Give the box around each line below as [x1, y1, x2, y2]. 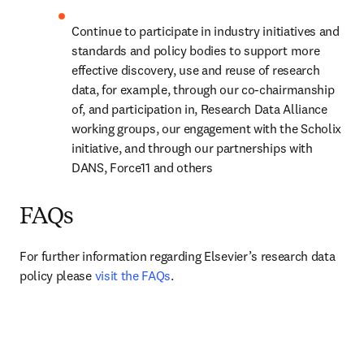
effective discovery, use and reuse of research [71, 62, 320, 78]
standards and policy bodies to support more [71, 42, 320, 58]
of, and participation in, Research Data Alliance [71, 101, 327, 117]
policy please [19, 267, 95, 284]
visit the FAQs [94, 267, 171, 284]
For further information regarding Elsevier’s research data [19, 248, 336, 264]
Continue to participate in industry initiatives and [71, 23, 340, 39]
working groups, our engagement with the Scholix [71, 120, 341, 136]
